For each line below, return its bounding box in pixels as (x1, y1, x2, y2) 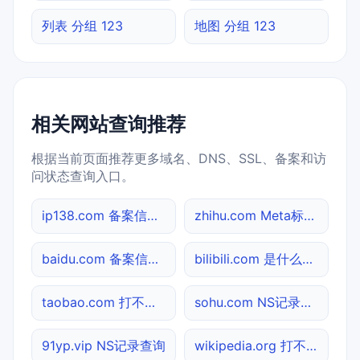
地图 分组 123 (194, 17, 276, 34)
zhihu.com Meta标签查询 (304, 207, 314, 223)
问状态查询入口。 (31, 167, 134, 184)
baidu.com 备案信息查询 (148, 250, 158, 267)
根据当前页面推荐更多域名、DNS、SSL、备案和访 (31, 149, 326, 166)
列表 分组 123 (42, 17, 123, 34)
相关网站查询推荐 (31, 112, 186, 136)
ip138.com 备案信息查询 (147, 207, 157, 223)
